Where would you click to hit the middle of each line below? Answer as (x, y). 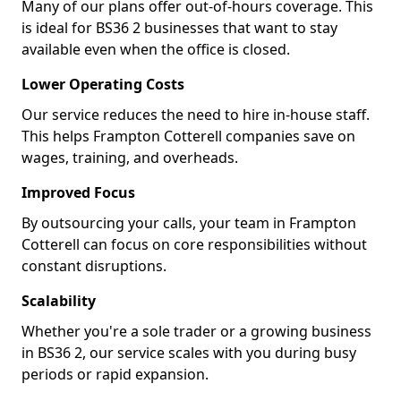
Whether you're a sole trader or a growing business (196, 331)
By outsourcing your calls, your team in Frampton (189, 223)
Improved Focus (78, 192)
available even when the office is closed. (156, 49)
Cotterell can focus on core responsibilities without (194, 244)
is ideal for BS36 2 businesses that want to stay (179, 28)
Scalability (59, 301)
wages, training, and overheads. (130, 158)
